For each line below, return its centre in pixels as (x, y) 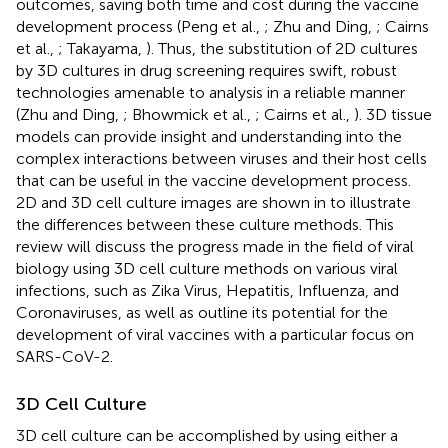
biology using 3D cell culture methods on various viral (207, 268)
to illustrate (370, 202)
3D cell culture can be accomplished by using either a (207, 435)
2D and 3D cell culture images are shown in (173, 202)
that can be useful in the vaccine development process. (213, 180)
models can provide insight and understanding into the (209, 136)
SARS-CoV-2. (64, 356)
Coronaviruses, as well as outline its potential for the (202, 312)
